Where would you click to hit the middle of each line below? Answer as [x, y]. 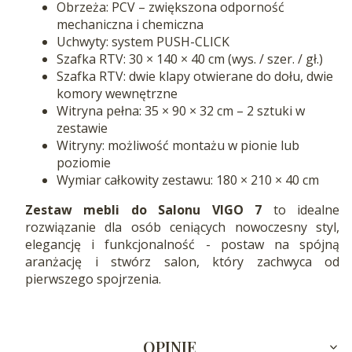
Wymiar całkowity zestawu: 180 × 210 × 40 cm [188, 180]
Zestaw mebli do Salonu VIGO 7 [144, 210]
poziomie [84, 163]
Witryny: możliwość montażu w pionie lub [178, 146]
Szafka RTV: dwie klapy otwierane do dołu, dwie [195, 77]
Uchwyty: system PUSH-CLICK [143, 42]
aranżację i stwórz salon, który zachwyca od [182, 262]
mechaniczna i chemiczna [130, 25]
